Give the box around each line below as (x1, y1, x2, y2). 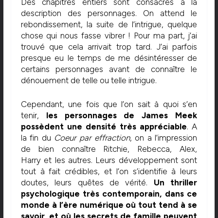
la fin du (20, 132, 54, 143)
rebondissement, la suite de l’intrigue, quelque (20, 19, 198, 30)
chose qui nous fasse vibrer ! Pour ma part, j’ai (20, 31, 198, 41)
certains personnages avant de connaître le (20, 64, 198, 74)
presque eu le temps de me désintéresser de (20, 53, 198, 63)
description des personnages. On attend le (20, 8, 198, 18)
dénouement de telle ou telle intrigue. (20, 75, 157, 86)
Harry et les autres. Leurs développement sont (20, 155, 198, 165)
